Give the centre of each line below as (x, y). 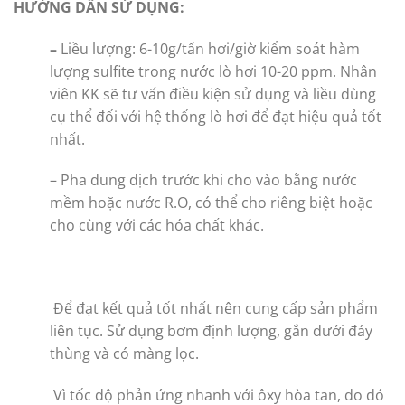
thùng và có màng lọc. (124, 354)
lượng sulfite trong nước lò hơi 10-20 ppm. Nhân (213, 71)
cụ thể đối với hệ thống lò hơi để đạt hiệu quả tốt (216, 116)
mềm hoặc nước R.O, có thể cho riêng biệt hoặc (211, 203)
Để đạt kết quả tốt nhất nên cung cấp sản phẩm (214, 309)
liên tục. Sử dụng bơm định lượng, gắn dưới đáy (211, 331)
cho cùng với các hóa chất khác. (157, 226)
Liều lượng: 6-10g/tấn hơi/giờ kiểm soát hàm (210, 48)
